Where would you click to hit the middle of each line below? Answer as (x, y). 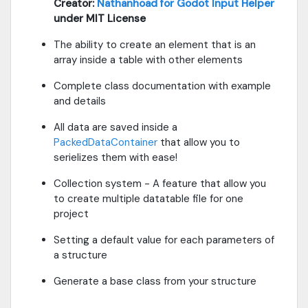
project (71, 214)
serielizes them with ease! (115, 158)
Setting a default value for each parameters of (164, 240)
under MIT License (100, 19)
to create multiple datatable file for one (148, 199)
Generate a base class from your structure (155, 282)
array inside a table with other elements (148, 60)
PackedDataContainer (106, 143)
